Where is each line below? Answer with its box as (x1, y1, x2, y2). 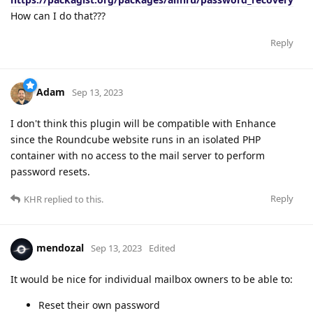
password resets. (10, 164, 90, 178)
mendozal (36, 241, 84, 255)
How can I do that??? (10, 8, 105, 22)
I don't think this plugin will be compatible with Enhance (10, 116, 276, 130)
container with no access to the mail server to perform (10, 148, 265, 162)
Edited (149, 242, 175, 255)
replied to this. (42, 192, 103, 205)
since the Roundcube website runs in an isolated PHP (10, 132, 261, 146)
